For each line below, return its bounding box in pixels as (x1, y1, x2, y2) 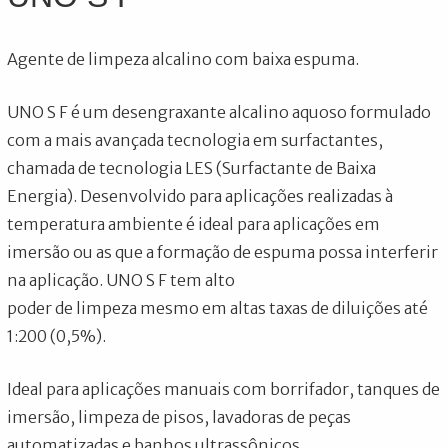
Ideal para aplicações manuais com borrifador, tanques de (7, 378, 441, 399)
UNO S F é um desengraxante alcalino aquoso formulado (7, 101, 432, 122)
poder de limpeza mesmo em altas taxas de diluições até (7, 297, 429, 318)
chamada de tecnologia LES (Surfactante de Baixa (7, 157, 377, 178)
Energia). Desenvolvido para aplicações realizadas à (7, 185, 394, 206)
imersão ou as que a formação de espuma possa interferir (7, 241, 439, 262)
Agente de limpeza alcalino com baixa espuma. (7, 48, 360, 69)
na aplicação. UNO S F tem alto (7, 269, 236, 290)
